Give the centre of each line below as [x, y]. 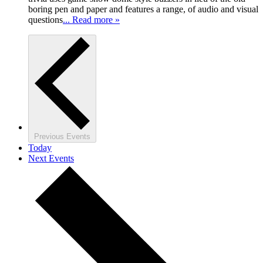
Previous [50, 136]
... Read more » [91, 19]
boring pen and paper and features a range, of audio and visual [143, 9]
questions [45, 19]
